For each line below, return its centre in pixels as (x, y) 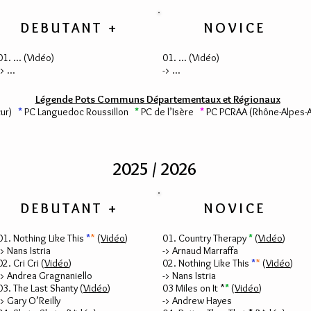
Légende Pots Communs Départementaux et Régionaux (158, 99)
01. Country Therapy (205, 238)
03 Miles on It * (194, 288)
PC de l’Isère (170, 112)
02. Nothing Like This (207, 263)
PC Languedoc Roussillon (78, 112)
